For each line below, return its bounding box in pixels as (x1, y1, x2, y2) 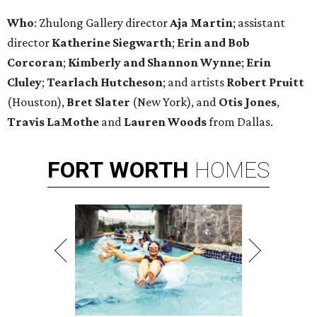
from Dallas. (207, 115, 273, 129)
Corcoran (7, 55, 63, 70)
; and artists (163, 75, 226, 90)
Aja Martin (170, 16, 233, 30)
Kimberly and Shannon (68, 55, 198, 70)
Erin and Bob (175, 35, 250, 50)
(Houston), (7, 95, 67, 110)
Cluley (7, 75, 42, 90)
